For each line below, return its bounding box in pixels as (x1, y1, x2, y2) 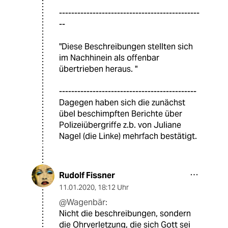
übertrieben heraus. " (59, 64, 137, 75)
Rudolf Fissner (59, 170, 115, 181)
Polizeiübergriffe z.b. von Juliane (59, 120, 181, 131)
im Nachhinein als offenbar (59, 52, 159, 64)
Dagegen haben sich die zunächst (59, 97, 185, 108)
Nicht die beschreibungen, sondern (59, 208, 191, 219)
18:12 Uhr (98, 183, 129, 192)
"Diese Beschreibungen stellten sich (59, 41, 193, 52)
